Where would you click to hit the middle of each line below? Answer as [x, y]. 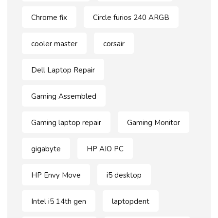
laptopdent [131, 202]
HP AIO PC [105, 149]
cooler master [54, 44]
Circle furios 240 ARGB [131, 18]
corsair [114, 44]
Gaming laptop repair [66, 123]
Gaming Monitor [154, 123]
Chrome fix [49, 18]
